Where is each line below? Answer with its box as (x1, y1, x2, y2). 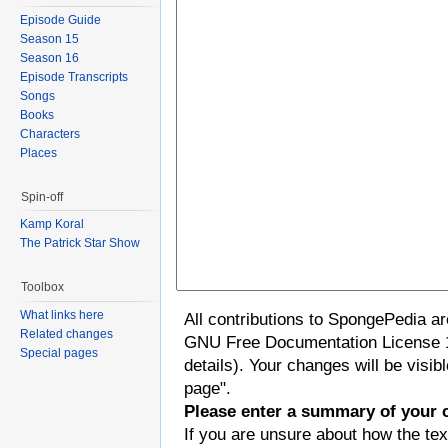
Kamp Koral (20, 217, 84, 232)
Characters (20, 126, 80, 141)
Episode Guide (20, 12, 101, 27)
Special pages (20, 345, 98, 360)
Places (20, 145, 57, 160)
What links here (20, 307, 104, 322)
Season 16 (20, 50, 79, 65)
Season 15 (20, 31, 79, 46)
